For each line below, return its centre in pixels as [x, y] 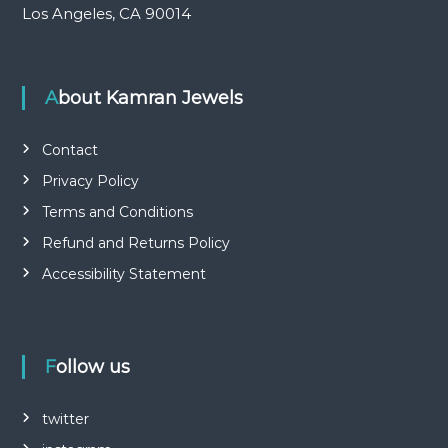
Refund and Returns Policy [135, 242]
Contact [69, 149]
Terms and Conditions [117, 211]
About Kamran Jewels [150, 97]
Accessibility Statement [123, 273]
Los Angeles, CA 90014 [106, 13]
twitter [65, 418]
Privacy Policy [90, 180]
